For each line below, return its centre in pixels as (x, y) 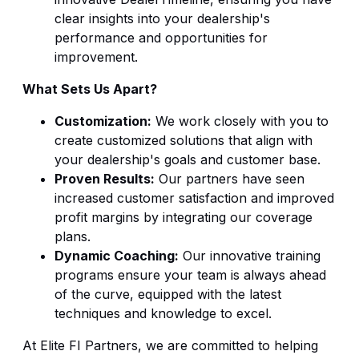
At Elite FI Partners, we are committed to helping (170, 346)
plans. (73, 237)
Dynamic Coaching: (117, 256)
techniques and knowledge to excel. (163, 314)
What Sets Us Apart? (90, 89)
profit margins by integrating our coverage (184, 218)
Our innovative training (250, 256)
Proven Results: (105, 179)
